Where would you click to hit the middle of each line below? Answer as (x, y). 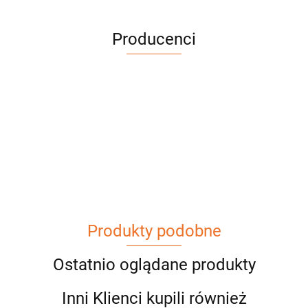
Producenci (154, 39)
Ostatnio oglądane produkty (154, 264)
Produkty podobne (154, 231)
